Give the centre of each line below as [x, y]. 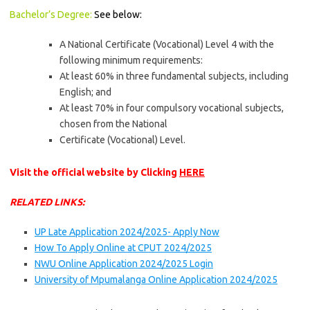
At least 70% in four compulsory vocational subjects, [172, 108]
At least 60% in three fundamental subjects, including [174, 76]
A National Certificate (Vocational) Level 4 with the [167, 44]
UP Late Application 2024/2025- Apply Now [127, 232]
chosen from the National [113, 124]
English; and [85, 92]
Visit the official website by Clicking [94, 172]
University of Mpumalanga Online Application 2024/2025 [156, 280]
